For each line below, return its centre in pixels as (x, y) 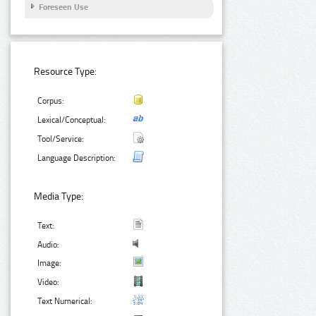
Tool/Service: (61, 139)
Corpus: (51, 101)
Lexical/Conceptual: (72, 120)
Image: (50, 263)
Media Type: (59, 196)
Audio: (49, 244)
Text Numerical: (65, 301)
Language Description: (77, 158)
